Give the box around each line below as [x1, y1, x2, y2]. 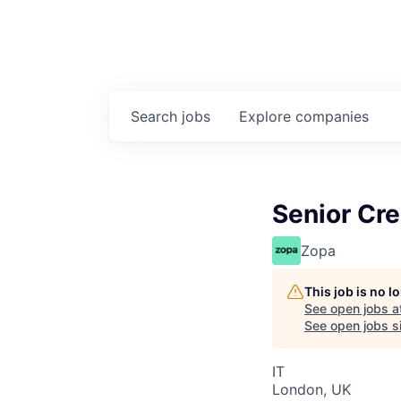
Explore [239, 107, 295, 126]
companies [295, 107, 369, 126]
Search [131, 107, 182, 126]
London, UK [272, 380, 351, 399]
